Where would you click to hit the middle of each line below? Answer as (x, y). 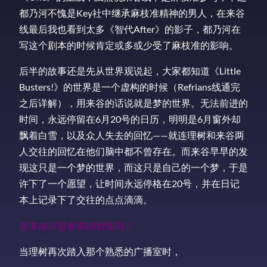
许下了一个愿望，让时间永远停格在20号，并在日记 (129, 184)
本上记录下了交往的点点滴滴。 (86, 200)
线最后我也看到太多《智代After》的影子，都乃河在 (130, 29)
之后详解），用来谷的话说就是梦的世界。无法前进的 (133, 103)
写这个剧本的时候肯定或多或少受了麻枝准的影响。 (129, 45)
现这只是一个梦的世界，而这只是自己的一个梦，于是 (133, 167)
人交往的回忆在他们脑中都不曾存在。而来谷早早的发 (133, 151)
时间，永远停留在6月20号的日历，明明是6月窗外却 (130, 119)
